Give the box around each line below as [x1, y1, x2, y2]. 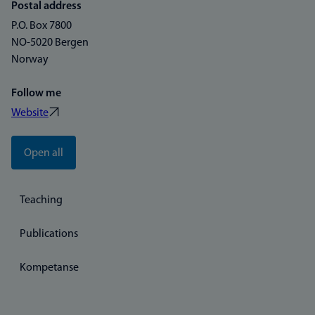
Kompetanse [20, 262, 79, 274]
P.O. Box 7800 [11, 20, 72, 32]
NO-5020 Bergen [11, 37, 89, 49]
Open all [24, 148, 63, 159]
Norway [11, 54, 49, 65]
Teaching [20, 195, 63, 206]
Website [11, 108, 49, 119]
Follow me [11, 88, 61, 99]
